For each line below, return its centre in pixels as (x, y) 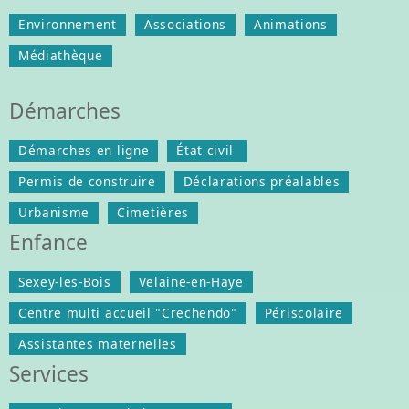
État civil (207, 150)
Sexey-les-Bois (65, 281)
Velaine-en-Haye (191, 281)
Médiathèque (61, 55)
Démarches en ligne (84, 150)
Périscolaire (304, 312)
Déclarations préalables (262, 181)
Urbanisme (54, 212)
